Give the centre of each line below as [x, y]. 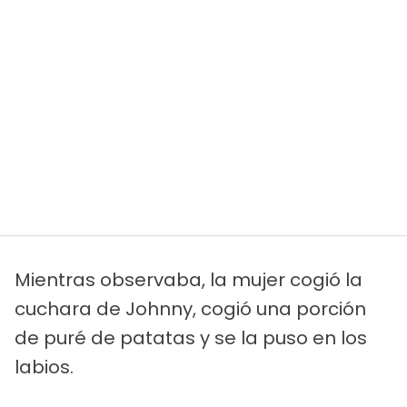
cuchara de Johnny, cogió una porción [190, 309]
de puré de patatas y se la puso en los [191, 338]
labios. [44, 367]
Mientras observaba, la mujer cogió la [189, 280]
